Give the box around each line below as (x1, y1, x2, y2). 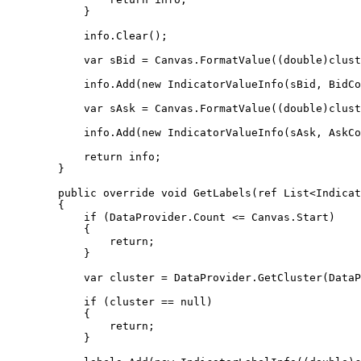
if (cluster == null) (6, 296, 84, 308)
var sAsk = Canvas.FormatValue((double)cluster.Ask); (6, 102, 84, 114)
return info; (6, 151, 84, 163)
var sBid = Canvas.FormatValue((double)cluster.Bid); (6, 54, 84, 66)
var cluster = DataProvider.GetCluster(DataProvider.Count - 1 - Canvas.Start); (6, 272, 84, 284)
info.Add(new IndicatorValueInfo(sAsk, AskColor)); (6, 127, 84, 139)
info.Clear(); (6, 30, 84, 42)
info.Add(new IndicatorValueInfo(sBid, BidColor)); (6, 78, 84, 90)
